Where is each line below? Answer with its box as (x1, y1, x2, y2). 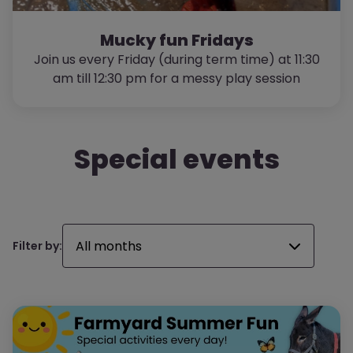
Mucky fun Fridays (99, 29, 254, 51)
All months (76, 236, 142, 255)
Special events (73, 140, 280, 178)
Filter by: (13, 237, 62, 254)
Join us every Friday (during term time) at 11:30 (33, 50, 320, 69)
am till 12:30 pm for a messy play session (53, 69, 300, 87)
